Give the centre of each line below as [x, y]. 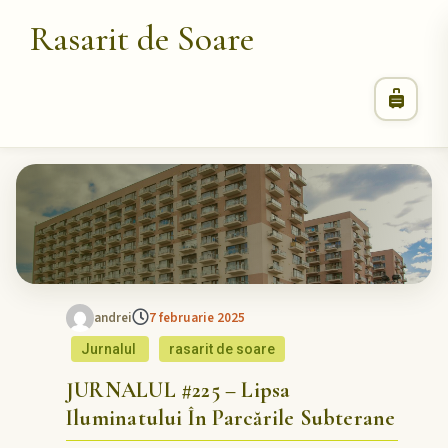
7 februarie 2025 [197, 318]
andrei [113, 318]
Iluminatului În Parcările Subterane [231, 418]
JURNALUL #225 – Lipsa [178, 390]
